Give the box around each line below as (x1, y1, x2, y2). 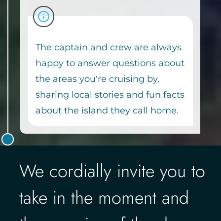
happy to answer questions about (36, 58, 184, 69)
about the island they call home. (36, 105, 179, 116)
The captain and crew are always (36, 42, 182, 53)
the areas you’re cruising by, (36, 74, 159, 84)
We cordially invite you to (19, 158, 205, 184)
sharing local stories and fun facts (36, 89, 184, 100)
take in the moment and (19, 184, 189, 211)
